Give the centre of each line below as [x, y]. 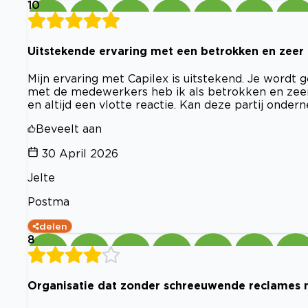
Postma [48, 202]
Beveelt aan [69, 129]
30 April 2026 [80, 154]
